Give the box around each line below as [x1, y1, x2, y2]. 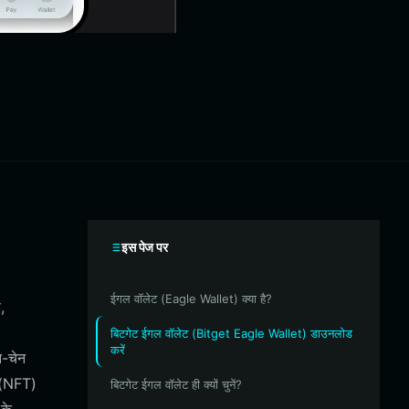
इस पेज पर [121, 239, 168, 255]
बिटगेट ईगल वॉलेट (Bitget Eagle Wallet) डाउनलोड [110, 326, 352, 341]
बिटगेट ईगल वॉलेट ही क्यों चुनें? [110, 377, 242, 392]
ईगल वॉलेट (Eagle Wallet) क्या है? [110, 291, 272, 306]
